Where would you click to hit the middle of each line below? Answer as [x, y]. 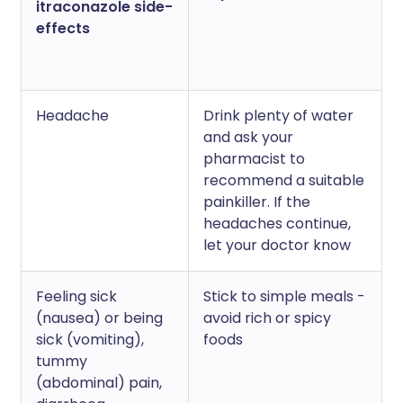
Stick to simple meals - [284, 296]
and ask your [248, 137]
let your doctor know [277, 245]
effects [63, 28]
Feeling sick [76, 296]
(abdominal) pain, [99, 383]
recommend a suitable [284, 180]
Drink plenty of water [278, 116]
